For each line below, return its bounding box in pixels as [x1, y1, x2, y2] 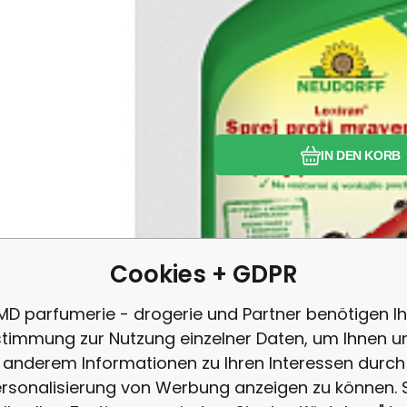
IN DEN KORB [321, 147, 401, 163]
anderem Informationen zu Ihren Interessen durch [2, 351, 405, 374]
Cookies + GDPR [109, 257, 298, 291]
